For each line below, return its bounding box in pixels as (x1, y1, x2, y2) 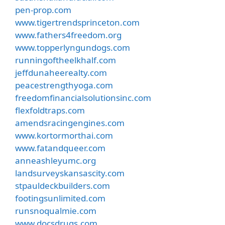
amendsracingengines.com (15, 117, 125, 129)
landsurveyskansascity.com (15, 167, 125, 179)
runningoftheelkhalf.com (15, 54, 116, 66)
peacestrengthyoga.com (15, 79, 113, 91)
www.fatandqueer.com (15, 142, 105, 154)
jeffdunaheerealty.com (15, 66, 107, 78)
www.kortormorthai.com (15, 129, 113, 141)
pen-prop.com (15, 4, 71, 16)
